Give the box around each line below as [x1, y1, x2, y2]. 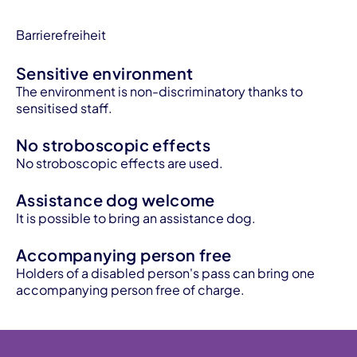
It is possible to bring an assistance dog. [16, 210, 256, 226]
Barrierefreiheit [16, 26, 106, 43]
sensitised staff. [16, 100, 112, 116]
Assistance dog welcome [16, 190, 215, 210]
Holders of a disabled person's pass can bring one [16, 265, 315, 281]
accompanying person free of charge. [16, 281, 245, 298]
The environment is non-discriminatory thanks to [16, 83, 303, 100]
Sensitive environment [16, 63, 194, 83]
